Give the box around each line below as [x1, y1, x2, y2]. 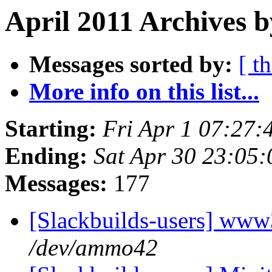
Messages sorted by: [29, 51, 233, 78]
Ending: [5, 143, 87, 169]
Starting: [5, 115, 97, 142]
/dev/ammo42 [29, 234, 158, 261]
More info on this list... [29, 78, 259, 105]
